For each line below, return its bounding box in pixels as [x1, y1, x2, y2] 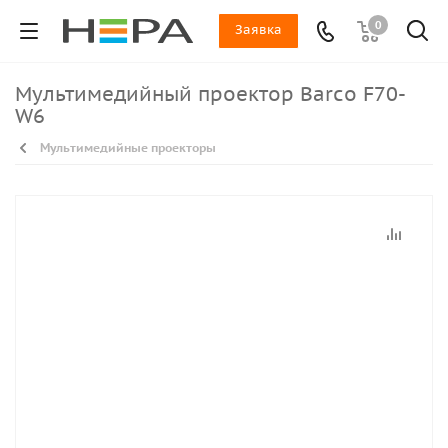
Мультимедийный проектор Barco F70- [15, 81, 32, 107]
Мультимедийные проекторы [40, 140, 216, 155]
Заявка [235, 21, 282, 38]
